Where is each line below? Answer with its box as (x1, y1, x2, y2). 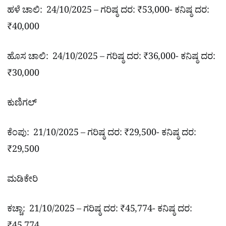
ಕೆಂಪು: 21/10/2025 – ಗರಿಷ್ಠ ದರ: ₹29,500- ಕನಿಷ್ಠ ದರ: (7, 127, 196, 142)
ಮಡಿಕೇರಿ (7, 174, 38, 189)
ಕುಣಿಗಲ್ (7, 97, 37, 112)
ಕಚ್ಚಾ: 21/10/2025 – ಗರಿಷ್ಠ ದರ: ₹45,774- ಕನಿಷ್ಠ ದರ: (7, 203, 192, 218)
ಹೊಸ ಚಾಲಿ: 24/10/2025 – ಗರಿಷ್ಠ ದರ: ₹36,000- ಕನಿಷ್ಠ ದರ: (7, 51, 215, 66)
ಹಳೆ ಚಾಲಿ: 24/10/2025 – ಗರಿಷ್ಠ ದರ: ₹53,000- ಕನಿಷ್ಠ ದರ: (7, 4, 209, 19)
